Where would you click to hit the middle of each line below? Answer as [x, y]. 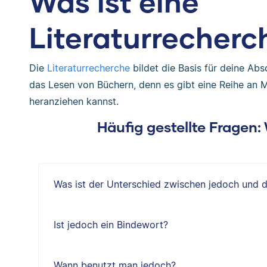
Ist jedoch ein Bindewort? [111, 225]
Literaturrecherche [88, 68]
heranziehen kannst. [74, 101]
